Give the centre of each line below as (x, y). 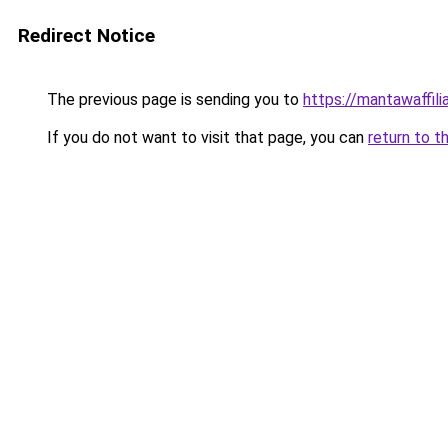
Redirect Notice (86, 35)
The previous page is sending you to (173, 99)
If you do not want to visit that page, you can (205, 137)
